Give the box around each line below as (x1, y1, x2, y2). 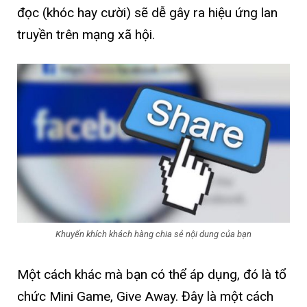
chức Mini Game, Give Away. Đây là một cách (17, 288, 273, 305)
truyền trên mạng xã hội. (17, 27, 155, 43)
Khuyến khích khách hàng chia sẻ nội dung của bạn (56, 229, 251, 240)
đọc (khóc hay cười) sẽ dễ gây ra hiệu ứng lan (17, 5, 278, 21)
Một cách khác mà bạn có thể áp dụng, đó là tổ (17, 267, 286, 283)
